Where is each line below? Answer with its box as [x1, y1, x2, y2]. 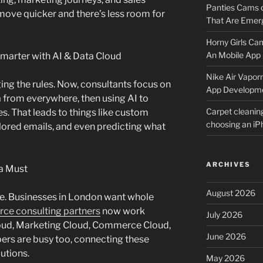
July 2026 [205, 210, 242, 220]
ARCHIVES [205, 160, 251, 169]
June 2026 [205, 231, 246, 242]
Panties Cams [205, 2, 259, 13]
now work [100, 205, 145, 217]
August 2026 [205, 188, 255, 198]
